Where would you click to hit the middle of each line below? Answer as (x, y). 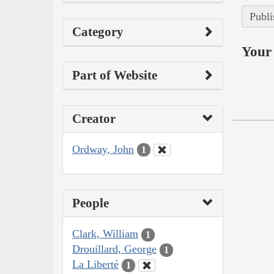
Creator (94, 118)
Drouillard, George (114, 249)
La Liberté (95, 265)
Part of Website (115, 75)
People (91, 203)
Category (98, 31)
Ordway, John (103, 149)
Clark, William (105, 234)
